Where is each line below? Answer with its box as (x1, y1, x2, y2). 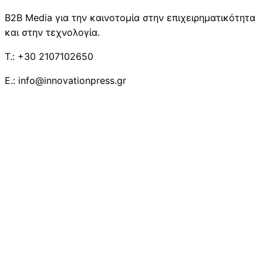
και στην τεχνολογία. (5, 26, 100, 38)
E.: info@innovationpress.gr (5, 74, 126, 86)
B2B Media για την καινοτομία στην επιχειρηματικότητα (5, 11, 255, 23)
